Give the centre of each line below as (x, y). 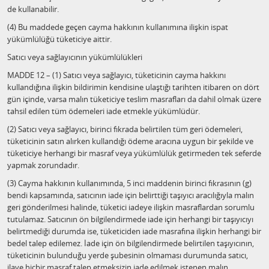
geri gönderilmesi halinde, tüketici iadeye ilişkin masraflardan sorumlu (131, 207)
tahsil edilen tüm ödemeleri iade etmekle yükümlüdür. (104, 111)
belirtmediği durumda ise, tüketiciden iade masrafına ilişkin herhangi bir (134, 231)
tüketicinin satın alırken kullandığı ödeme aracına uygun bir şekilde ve (130, 141)
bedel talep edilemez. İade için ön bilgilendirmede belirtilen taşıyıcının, (131, 243)
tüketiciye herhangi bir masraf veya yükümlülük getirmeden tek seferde (134, 153)
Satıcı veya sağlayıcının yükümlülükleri (75, 57)
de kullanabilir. (33, 9)
